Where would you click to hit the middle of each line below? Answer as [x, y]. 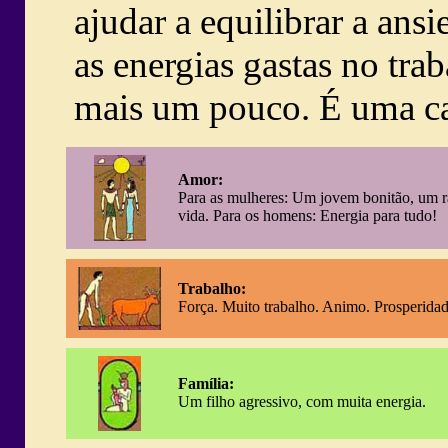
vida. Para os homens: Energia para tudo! [307, 215]
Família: [205, 383]
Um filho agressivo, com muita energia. [301, 401]
